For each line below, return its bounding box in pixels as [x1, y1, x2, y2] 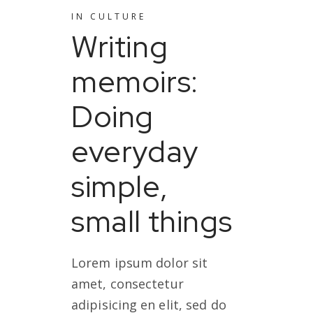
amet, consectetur [71, 275, 184, 292]
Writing [71, 27, 168, 66]
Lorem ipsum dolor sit [71, 254, 208, 271]
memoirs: [71, 61, 198, 101]
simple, [71, 166, 168, 206]
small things [71, 201, 233, 241]
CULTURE [90, 10, 146, 22]
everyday [71, 131, 198, 171]
